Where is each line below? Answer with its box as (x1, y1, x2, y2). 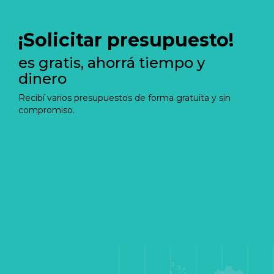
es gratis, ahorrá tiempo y (18, 53, 205, 72)
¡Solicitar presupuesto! (18, 28, 234, 51)
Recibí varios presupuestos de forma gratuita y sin (18, 92, 231, 103)
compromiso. (18, 104, 75, 116)
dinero (18, 69, 67, 87)
